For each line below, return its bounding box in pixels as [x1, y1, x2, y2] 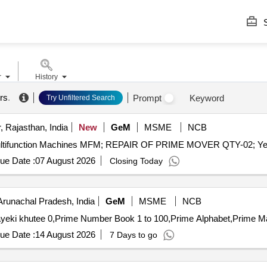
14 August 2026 [35, 229, 95, 240]
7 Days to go [109, 230, 157, 240]
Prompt [132, 92, 162, 103]
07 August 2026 [35, 156, 95, 166]
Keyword [189, 92, 224, 103]
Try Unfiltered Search [46, 94, 115, 102]
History [35, 73, 58, 81]
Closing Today [109, 156, 163, 166]
